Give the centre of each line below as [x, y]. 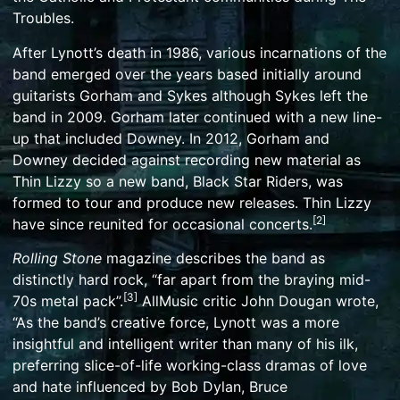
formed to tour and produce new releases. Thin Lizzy [192, 202]
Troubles [42, 18]
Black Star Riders [250, 181]
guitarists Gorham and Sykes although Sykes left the [190, 95]
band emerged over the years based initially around [187, 74]
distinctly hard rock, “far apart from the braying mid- [192, 279]
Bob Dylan [206, 386]
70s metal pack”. [68, 300]
